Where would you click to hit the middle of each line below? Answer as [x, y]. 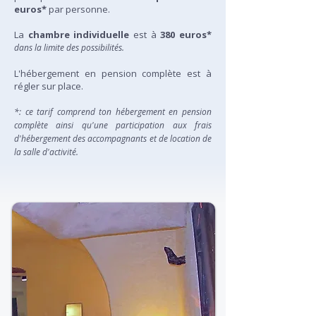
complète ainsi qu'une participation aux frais [113, 125]
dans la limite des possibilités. [69, 48]
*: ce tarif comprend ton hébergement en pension [113, 112]
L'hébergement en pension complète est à [113, 73]
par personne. [78, 9]
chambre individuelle [81, 35]
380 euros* [186, 35]
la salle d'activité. [46, 152]
